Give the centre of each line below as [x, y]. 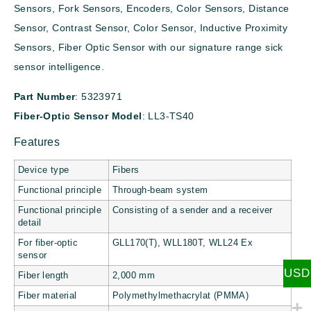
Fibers [126, 170]
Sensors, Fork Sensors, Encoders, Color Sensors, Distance [152, 9]
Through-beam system [160, 191]
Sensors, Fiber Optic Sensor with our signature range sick [149, 48]
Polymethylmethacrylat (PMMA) [181, 296]
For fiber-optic [48, 243]
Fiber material [48, 296]
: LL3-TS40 [168, 116]
